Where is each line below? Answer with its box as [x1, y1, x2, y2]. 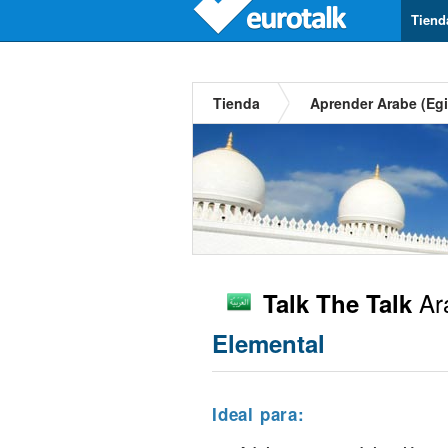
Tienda [213, 93, 260, 113]
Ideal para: [212, 402, 305, 426]
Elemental [212, 326, 325, 360]
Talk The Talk [263, 286, 412, 320]
